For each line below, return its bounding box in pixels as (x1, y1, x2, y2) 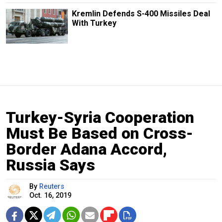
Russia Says (6, 155, 95, 174)
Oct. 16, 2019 (29, 191, 71, 200)
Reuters (39, 182, 64, 191)
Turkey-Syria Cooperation (6, 108, 194, 127)
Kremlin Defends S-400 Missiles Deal (71, 8, 210, 18)
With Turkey (71, 18, 116, 28)
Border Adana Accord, (6, 139, 167, 159)
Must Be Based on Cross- (6, 123, 193, 143)
